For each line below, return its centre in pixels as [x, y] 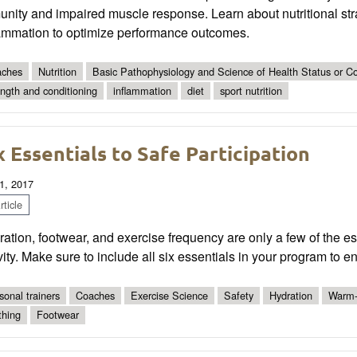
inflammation [142, 91]
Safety [239, 296]
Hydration [291, 296]
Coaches [95, 296]
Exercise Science [169, 296]
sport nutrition [251, 91]
